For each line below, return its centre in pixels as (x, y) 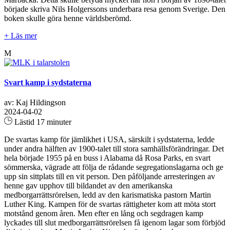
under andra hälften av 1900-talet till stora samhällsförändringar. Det (114, 149)
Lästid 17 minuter (42, 122)
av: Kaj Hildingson (35, 103)
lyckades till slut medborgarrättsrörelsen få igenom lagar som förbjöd (115, 223)
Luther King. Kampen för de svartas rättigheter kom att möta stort (110, 204)
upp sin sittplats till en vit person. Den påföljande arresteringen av (110, 177)
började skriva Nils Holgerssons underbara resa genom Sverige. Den (115, 9)
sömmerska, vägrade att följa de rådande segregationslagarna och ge (114, 167)
